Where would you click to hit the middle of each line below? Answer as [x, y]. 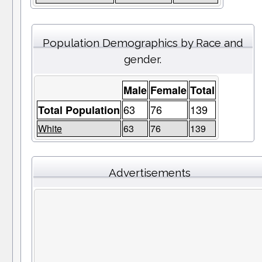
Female [168, 90]
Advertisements [149, 173]
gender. [143, 59]
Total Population [79, 110]
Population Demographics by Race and [143, 43]
